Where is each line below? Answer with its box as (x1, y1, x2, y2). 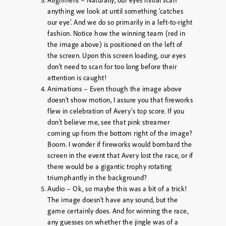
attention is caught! (47, 73, 106, 82)
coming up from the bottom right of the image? (47, 128, 193, 138)
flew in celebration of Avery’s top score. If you (47, 106, 184, 116)
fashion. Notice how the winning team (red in (47, 28, 185, 38)
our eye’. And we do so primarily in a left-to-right (47, 17, 193, 27)
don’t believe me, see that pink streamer (47, 117, 169, 127)
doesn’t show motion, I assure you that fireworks (47, 95, 193, 104)
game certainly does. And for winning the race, (47, 206, 188, 215)
